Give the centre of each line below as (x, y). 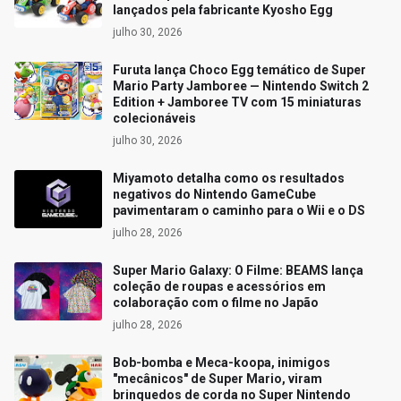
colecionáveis (154, 119)
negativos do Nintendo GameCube (214, 195)
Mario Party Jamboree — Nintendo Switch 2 (241, 86)
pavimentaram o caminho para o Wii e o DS (239, 211)
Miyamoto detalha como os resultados (229, 179)
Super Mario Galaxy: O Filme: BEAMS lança (238, 271)
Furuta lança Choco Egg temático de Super (239, 70)
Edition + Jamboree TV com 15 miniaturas (237, 102)
